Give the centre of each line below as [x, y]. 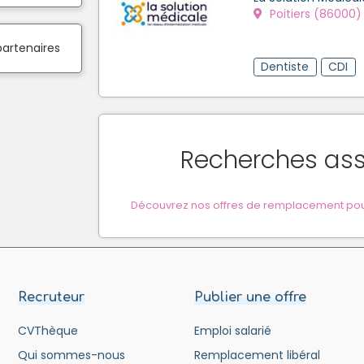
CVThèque [48, 330]
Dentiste [285, 66]
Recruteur [52, 297]
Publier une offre [250, 297]
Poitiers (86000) [314, 13]
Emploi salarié [232, 330]
